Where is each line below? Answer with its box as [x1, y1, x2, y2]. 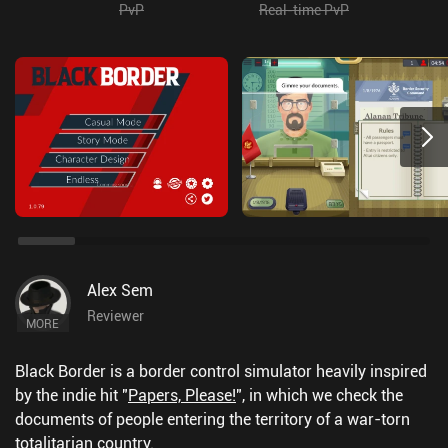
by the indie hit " [15, 384, 128, 406]
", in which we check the [236, 384, 403, 406]
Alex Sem [87, 279, 153, 301]
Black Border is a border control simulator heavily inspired [15, 360, 427, 382]
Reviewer [87, 306, 144, 325]
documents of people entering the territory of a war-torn [15, 408, 410, 430]
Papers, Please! [128, 384, 236, 406]
